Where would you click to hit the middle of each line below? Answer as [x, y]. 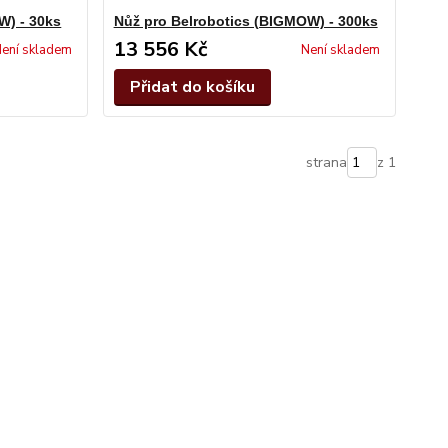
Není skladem [340, 50]
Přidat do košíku [192, 87]
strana [326, 162]
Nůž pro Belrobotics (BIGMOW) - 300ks [245, 21]
